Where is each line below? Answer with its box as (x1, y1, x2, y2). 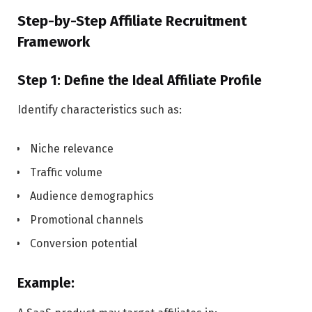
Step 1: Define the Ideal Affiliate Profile (17, 72, 262, 88)
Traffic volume (30, 166, 102, 180)
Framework (17, 33, 90, 50)
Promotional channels (30, 213, 143, 227)
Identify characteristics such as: (17, 103, 182, 117)
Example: (17, 275, 75, 292)
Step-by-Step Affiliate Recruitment (17, 12, 247, 29)
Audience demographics (30, 189, 154, 203)
